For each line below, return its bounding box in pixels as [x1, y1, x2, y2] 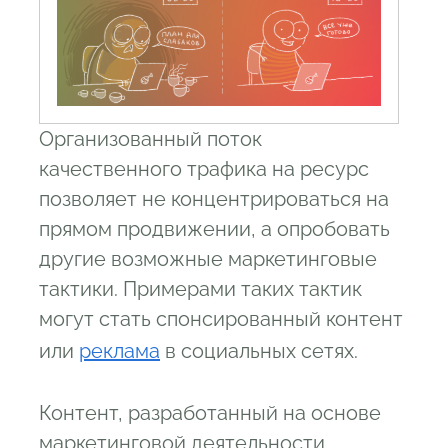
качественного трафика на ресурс [39, 156, 369, 181]
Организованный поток [39, 126, 262, 151]
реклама [79, 338, 160, 363]
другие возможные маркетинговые [39, 246, 377, 271]
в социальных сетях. [160, 338, 358, 363]
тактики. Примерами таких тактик [39, 276, 362, 301]
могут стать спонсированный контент [39, 306, 403, 331]
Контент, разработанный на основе [39, 400, 381, 425]
